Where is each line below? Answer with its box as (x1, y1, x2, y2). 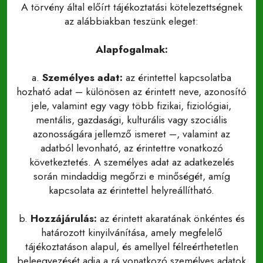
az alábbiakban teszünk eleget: (65, 14, 198, 29)
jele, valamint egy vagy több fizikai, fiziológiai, (32, 98, 231, 113)
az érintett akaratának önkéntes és (96, 211, 245, 226)
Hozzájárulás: (30, 211, 97, 226)
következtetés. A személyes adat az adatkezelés (29, 154, 234, 170)
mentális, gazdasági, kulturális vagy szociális (36, 112, 227, 127)
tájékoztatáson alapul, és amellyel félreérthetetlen (25, 239, 238, 254)
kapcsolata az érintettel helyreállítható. (49, 183, 214, 198)
